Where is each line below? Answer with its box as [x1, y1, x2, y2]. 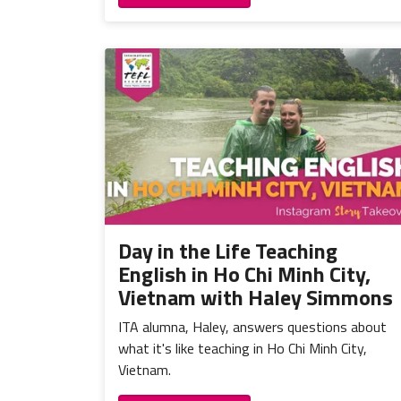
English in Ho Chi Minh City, [118, 257, 371, 290]
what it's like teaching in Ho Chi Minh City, [118, 337, 367, 359]
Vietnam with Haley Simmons [118, 280, 393, 313]
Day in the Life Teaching [118, 234, 337, 267]
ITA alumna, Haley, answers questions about [118, 315, 387, 337]
